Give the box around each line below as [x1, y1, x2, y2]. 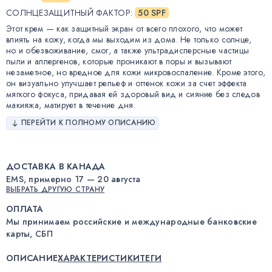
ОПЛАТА [6, 202, 44, 215]
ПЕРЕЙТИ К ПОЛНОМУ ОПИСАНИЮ [21, 117, 156, 129]
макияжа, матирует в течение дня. [6, 98, 135, 111]
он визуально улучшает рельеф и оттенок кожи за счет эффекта [6, 76, 247, 89]
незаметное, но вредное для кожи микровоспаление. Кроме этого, [6, 66, 266, 78]
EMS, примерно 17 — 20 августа [6, 172, 141, 185]
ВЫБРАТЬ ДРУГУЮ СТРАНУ [6, 183, 105, 195]
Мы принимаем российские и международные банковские [6, 215, 257, 228]
